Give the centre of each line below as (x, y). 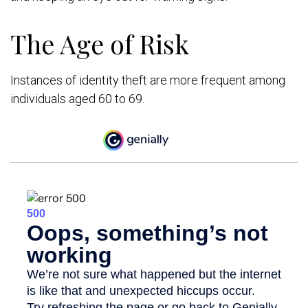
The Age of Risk (100, 43)
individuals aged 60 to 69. (77, 98)
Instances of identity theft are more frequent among (148, 80)
